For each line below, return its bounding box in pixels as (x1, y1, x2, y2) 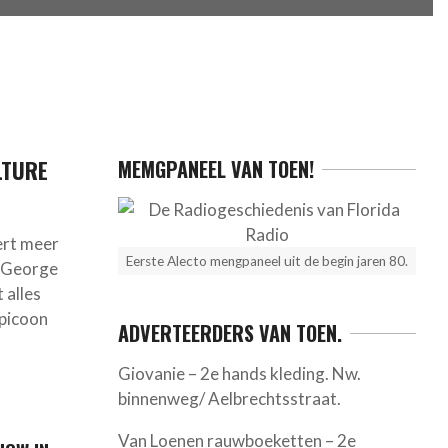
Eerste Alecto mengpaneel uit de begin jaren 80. (125, 253, 408, 270)
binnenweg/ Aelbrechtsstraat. (117, 388, 341, 410)
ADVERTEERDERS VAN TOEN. (117, 318, 342, 349)
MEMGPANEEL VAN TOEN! (117, 154, 314, 185)
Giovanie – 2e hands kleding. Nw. (117, 363, 361, 385)
